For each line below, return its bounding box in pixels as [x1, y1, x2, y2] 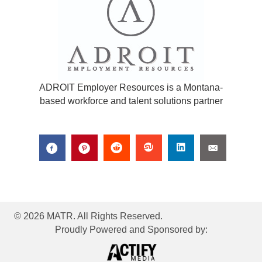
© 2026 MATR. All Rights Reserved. [14, 211, 163, 221]
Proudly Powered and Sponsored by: [54, 225, 208, 235]
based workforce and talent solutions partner [39, 96, 223, 106]
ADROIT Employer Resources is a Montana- [39, 82, 223, 92]
